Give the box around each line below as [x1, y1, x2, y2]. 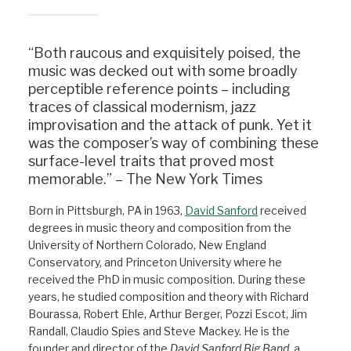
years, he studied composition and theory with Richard [28, 290, 309, 303]
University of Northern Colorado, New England [28, 238, 266, 251]
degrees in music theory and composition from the [28, 221, 291, 234]
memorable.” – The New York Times [28, 171, 262, 187]
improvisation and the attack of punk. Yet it [28, 117, 312, 133]
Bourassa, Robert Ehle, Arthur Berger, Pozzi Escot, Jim [28, 307, 307, 320]
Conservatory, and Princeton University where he [28, 255, 282, 269]
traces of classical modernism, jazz [28, 99, 256, 115]
